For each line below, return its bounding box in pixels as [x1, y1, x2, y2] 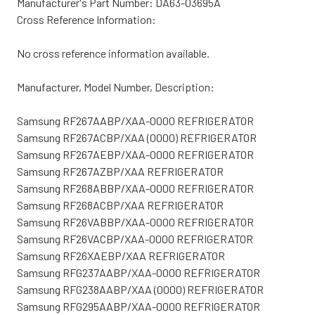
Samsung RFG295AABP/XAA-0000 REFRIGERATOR [17, 299, 260, 313]
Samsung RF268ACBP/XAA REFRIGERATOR [17, 198, 224, 212]
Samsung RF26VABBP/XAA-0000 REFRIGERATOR [17, 214, 254, 229]
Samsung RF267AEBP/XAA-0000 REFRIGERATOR [17, 147, 254, 161]
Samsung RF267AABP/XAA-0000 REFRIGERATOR [17, 113, 254, 127]
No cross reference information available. [17, 46, 210, 60]
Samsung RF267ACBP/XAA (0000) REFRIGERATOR [17, 130, 257, 144]
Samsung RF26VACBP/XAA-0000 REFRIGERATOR [17, 231, 253, 245]
